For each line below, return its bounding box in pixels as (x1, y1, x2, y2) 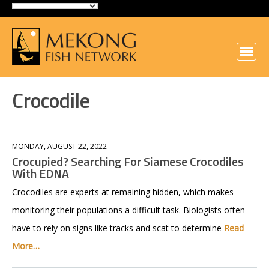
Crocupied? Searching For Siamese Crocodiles (12, 152, 244, 171)
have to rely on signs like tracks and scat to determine (12, 222, 224, 234)
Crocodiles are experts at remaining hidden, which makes (12, 186, 234, 198)
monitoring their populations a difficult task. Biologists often (12, 204, 245, 216)
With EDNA (12, 164, 69, 183)
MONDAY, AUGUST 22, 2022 (12, 141, 107, 151)
